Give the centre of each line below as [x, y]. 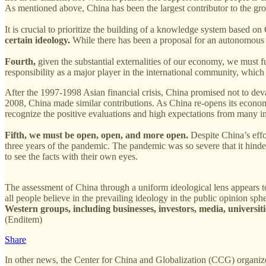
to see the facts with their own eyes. [71, 156]
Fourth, [20, 61]
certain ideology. [37, 40]
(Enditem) [23, 219]
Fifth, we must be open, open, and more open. [96, 135]
